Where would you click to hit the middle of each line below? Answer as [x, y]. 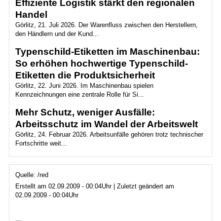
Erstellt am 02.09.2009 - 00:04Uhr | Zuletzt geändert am [94, 186]
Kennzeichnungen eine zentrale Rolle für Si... [79, 94]
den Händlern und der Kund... [57, 34]
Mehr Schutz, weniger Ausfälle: [85, 112]
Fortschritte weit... [41, 143]
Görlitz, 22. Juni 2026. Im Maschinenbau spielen [84, 86]
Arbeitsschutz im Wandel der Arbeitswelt [106, 124]
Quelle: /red [32, 175]
